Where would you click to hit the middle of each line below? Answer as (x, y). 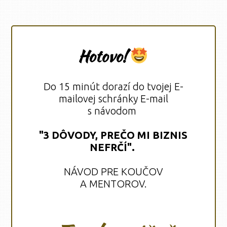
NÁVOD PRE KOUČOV (113, 172)
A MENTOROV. (113, 184)
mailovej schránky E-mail (113, 99)
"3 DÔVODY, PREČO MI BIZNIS (113, 135)
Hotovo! (104, 56)
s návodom (113, 111)
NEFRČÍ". (113, 147)
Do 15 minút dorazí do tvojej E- (113, 86)
